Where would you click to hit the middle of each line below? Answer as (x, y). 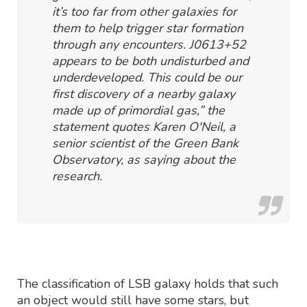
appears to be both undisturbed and (150, 61)
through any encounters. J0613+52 (149, 44)
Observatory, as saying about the (144, 159)
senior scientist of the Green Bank (145, 143)
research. (77, 176)
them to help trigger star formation (148, 28)
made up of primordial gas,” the (138, 110)
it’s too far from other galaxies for (144, 11)
